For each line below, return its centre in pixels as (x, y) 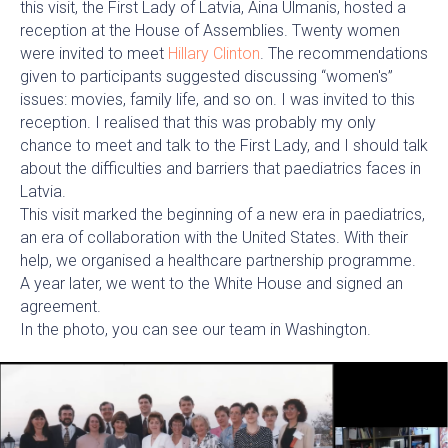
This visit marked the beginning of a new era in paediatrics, (222, 215)
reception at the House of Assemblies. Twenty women (210, 31)
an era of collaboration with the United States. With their (214, 238)
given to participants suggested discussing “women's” (206, 77)
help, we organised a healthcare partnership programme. (218, 261)
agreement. (60, 307)
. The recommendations (344, 54)
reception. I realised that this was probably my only (198, 123)
